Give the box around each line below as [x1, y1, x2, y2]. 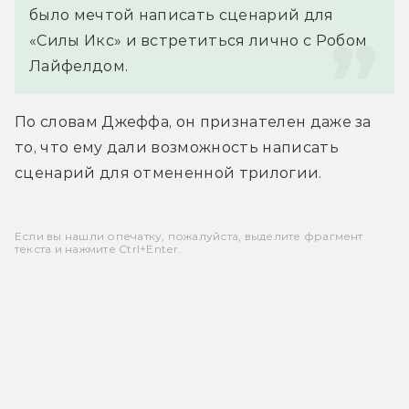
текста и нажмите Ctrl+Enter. [15, 241, 182, 256]
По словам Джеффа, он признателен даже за [15, 112, 372, 131]
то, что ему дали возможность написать [15, 138, 339, 156]
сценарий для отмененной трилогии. [15, 163, 322, 182]
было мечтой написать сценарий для [29, 5, 334, 24]
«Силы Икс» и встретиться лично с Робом [29, 31, 368, 49]
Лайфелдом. [29, 57, 129, 75]
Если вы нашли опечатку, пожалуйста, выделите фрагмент [15, 228, 363, 243]
